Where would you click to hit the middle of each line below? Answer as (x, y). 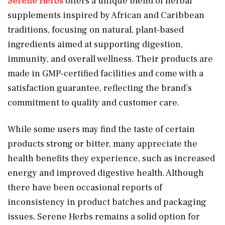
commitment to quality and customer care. (93, 102)
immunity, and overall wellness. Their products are (110, 59)
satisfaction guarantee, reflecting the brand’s (100, 88)
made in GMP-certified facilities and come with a (105, 73)
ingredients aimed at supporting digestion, (95, 44)
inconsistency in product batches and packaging (107, 202)
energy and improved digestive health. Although (106, 173)
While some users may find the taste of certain (101, 129)
